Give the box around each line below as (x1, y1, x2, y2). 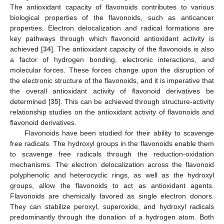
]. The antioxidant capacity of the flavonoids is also (51, 44, 214, 53)
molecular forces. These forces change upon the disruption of (10, 65, 214, 74)
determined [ (10, 97, 50, 105)
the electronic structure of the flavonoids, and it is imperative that (10, 76, 214, 84)
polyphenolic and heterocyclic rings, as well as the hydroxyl (10, 170, 214, 179)
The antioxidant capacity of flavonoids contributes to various (10, 2, 214, 11)
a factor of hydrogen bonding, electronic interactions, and (10, 55, 214, 63)
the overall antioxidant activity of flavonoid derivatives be (10, 86, 214, 95)
